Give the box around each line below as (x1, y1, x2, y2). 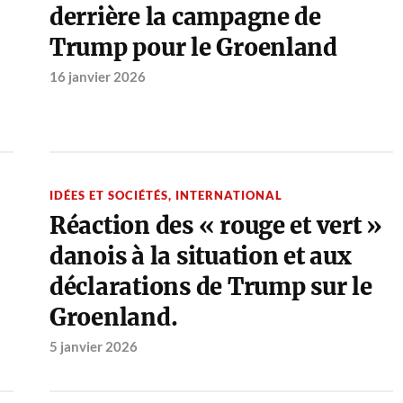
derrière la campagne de (49, 3, 321, 32)
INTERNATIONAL (175, 188, 282, 203)
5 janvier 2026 (49, 338, 138, 355)
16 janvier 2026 (49, 68, 146, 85)
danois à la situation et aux (49, 242, 352, 272)
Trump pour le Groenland (49, 33, 337, 63)
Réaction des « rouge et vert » (49, 211, 383, 241)
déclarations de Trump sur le (49, 273, 372, 302)
